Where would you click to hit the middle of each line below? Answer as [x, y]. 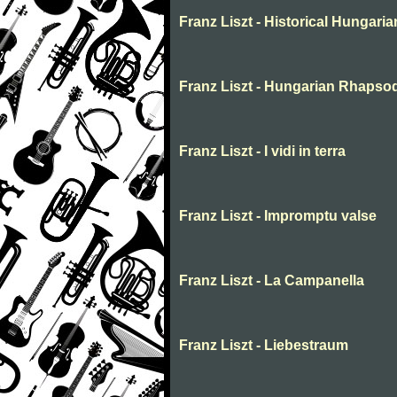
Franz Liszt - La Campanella [272, 281]
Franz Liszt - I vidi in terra [262, 152]
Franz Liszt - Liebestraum [264, 346]
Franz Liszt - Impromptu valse [278, 216]
